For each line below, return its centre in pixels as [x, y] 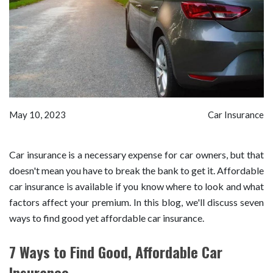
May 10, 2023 [37, 114]
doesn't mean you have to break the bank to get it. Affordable [136, 170]
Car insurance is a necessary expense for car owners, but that [136, 154]
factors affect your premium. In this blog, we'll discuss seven [136, 202]
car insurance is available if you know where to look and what [136, 186]
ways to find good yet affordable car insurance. [107, 218]
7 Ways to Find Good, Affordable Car [116, 251]
